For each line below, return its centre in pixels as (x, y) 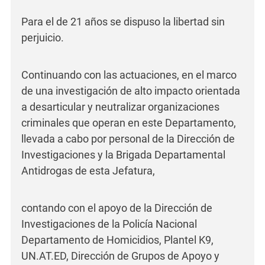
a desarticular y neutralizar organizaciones (120, 107)
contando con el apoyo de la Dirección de (117, 208)
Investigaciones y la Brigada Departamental (123, 155)
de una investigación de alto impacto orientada (131, 91)
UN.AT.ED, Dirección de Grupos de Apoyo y (120, 256)
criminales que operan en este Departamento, (129, 123)
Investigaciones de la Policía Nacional (109, 224)
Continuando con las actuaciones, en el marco (129, 75)
